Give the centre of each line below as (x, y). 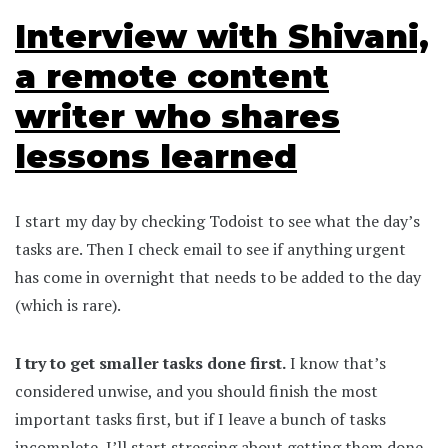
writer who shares (177, 116)
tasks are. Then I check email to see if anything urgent (210, 248)
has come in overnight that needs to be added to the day (218, 276)
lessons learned (156, 156)
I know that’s (336, 362)
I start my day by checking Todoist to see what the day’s (217, 220)
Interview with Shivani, (222, 36)
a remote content (172, 76)
